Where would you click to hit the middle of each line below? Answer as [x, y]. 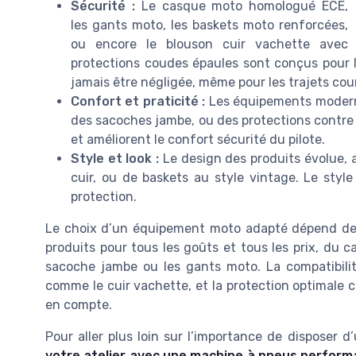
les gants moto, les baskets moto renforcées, [209, 25]
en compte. [79, 305]
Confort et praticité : [138, 102]
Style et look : [115, 159]
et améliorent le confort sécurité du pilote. [198, 140]
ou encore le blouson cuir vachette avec [209, 44]
